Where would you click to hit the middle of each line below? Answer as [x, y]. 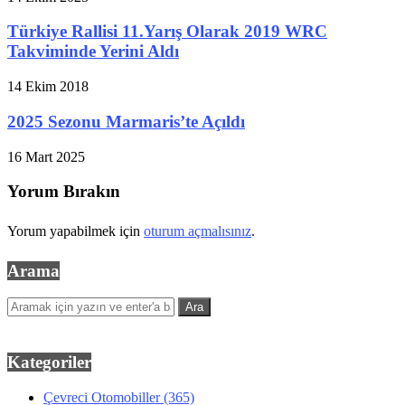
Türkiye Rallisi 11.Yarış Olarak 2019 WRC [167, 32]
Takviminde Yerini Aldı [93, 52]
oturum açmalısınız [198, 231]
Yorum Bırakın [64, 192]
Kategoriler [49, 363]
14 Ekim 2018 [48, 87]
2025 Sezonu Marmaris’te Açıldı [126, 121]
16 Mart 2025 [46, 156]
